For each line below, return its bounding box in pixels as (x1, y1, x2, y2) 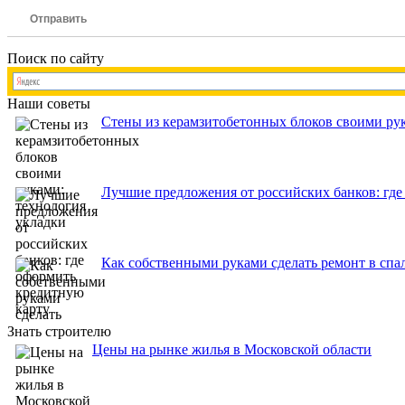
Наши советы (7, 96, 90, 112)
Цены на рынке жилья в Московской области (92, 342, 372, 358)
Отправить (30, 13, 87, 26)
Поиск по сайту (7, 51, 104, 67)
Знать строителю (7, 324, 111, 340)
